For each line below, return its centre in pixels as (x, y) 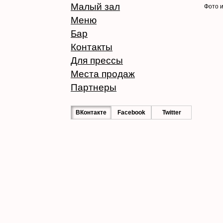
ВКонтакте (91, 112)
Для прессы (97, 60)
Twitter (171, 112)
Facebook (131, 112)
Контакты (92, 47)
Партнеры (94, 87)
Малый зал (95, 7)
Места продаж (103, 74)
